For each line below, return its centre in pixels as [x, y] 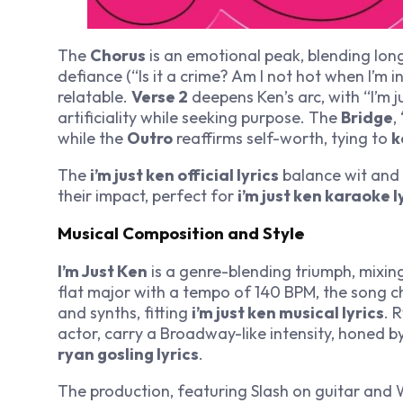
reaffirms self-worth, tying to [282, 138]
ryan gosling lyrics [128, 354]
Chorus [118, 55]
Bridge [367, 117]
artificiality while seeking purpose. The [199, 117]
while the [92, 138]
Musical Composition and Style [181, 233]
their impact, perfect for [148, 195]
